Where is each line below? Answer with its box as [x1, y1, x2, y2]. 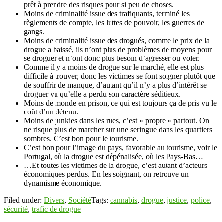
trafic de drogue [32, 204, 81, 213]
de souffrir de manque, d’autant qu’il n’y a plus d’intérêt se [24, 80, 207, 89]
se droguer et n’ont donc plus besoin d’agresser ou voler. [24, 54, 200, 62]
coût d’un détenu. [24, 107, 78, 116]
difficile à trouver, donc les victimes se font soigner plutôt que [24, 71, 215, 80]
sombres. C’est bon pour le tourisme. [24, 134, 138, 143]
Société [68, 195, 91, 204]
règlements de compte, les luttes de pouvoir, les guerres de [24, 18, 204, 27]
